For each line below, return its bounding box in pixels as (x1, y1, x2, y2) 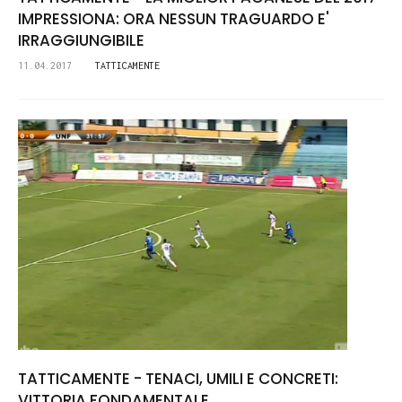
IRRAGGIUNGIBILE (18, 30, 144, 52)
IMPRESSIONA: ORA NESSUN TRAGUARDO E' (18, 8, 329, 31)
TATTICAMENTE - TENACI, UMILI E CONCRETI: (18, 368, 338, 390)
